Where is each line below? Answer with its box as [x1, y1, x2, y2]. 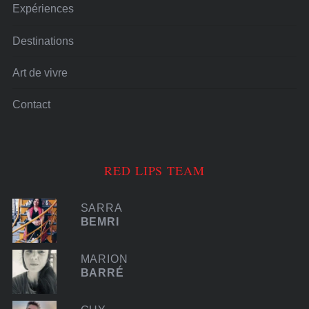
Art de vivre [12, 67, 68, 79]
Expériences [12, 3, 74, 15]
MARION [80, 252, 128, 265]
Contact [12, 99, 50, 111]
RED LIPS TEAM [104, 161, 205, 179]
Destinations [12, 34, 74, 47]
